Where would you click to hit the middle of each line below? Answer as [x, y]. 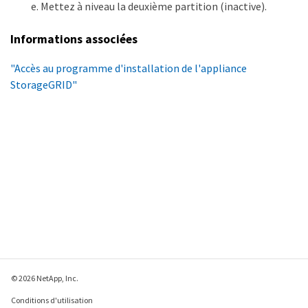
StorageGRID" [44, 85]
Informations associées [74, 39]
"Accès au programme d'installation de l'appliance [129, 68]
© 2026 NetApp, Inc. [45, 278]
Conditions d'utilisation [52, 300]
